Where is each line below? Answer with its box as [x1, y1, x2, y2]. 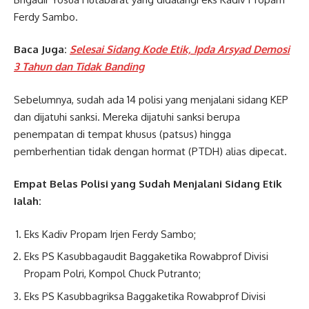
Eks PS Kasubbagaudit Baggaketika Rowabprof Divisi [24, 250, 268, 263]
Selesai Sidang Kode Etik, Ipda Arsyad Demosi [70, 43, 290, 57]
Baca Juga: [14, 43, 67, 57]
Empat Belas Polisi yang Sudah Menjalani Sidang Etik [14, 177, 282, 191]
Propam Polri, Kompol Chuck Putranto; [24, 267, 201, 281]
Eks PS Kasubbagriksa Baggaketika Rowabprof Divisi [24, 289, 266, 303]
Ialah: [14, 195, 41, 208]
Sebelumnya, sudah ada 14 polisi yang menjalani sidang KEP [14, 92, 288, 106]
